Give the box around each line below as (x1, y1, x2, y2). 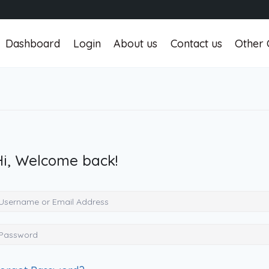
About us (113, 36, 158, 50)
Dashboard (5, 36, 61, 50)
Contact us (170, 36, 222, 50)
